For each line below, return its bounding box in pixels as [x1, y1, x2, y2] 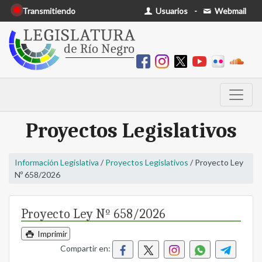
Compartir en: [60, 243, 112, 254]
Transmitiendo [22, 6, 75, 16]
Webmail [213, 6, 246, 16]
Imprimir [35, 229, 67, 239]
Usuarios [154, 6, 188, 16]
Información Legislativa [15, 157, 99, 168]
